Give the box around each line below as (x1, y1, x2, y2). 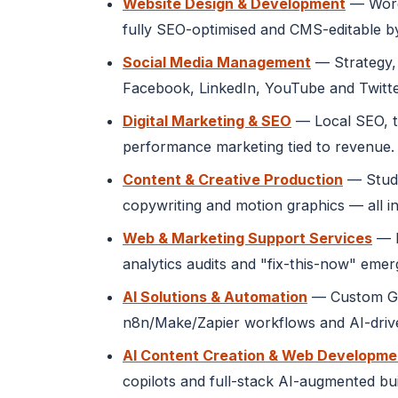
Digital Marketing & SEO (123, 111, 291, 130)
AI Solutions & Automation (123, 287, 307, 306)
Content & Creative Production (123, 170, 343, 188)
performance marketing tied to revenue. (123, 137, 394, 155)
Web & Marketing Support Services (123, 228, 372, 247)
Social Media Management (123, 52, 311, 71)
